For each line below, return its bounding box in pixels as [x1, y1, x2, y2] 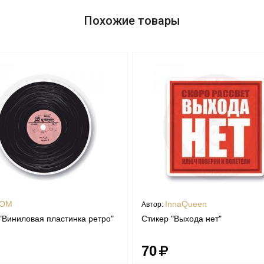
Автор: [141, 200, 165, 209]
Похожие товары [84, 13, 180, 28]
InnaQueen [165, 199, 207, 209]
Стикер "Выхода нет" [141, 213, 222, 223]
